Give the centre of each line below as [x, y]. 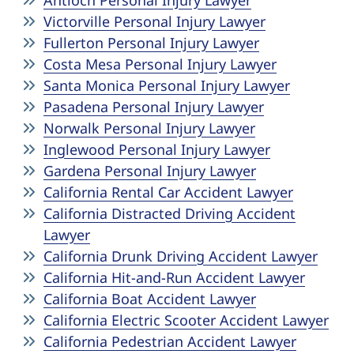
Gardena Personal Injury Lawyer [150, 171]
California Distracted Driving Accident [169, 213]
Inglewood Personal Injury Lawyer [157, 149]
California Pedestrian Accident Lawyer [170, 341]
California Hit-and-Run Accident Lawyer [174, 277]
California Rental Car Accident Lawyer [168, 192]
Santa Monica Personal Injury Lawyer [167, 85]
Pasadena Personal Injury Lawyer [154, 107]
